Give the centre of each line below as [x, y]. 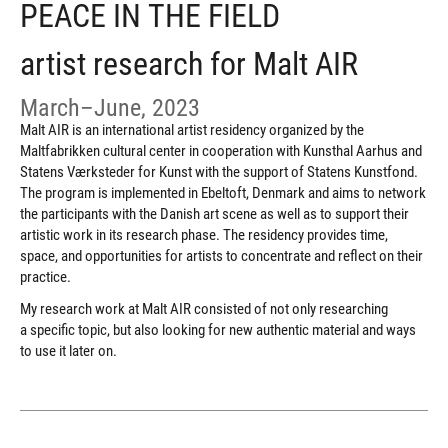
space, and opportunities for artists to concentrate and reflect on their [221, 256]
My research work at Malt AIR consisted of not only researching [204, 309]
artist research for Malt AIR [189, 64]
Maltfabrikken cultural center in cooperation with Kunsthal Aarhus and [221, 151]
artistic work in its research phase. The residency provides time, [204, 235]
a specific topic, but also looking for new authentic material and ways [218, 330]
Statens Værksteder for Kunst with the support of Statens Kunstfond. [219, 172]
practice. [45, 277]
